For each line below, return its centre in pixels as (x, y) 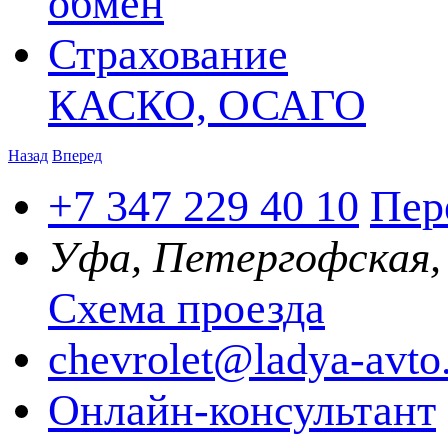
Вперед (77, 155)
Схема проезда (186, 308)
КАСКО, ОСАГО (207, 105)
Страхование (168, 54)
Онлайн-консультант (242, 410)
